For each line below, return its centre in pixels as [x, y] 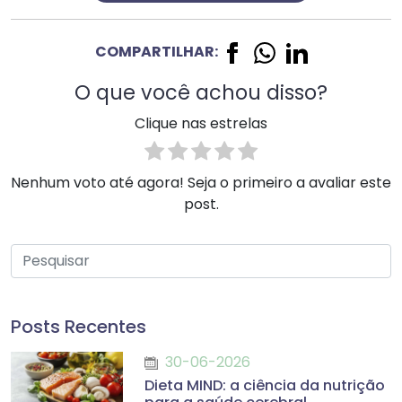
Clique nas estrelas [201, 124]
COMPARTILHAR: [156, 52]
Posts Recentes [79, 326]
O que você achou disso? [201, 92]
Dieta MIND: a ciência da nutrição [265, 385]
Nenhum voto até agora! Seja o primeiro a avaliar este [201, 182]
